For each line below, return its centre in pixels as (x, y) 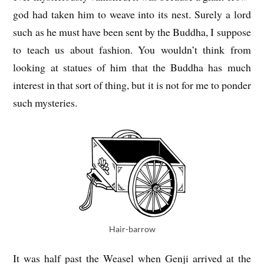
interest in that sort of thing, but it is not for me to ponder (132, 85)
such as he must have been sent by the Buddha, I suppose (132, 32)
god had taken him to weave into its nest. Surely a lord (132, 14)
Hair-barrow (132, 229)
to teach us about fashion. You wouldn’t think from (132, 49)
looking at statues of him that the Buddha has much (132, 67)
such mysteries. (45, 102)
